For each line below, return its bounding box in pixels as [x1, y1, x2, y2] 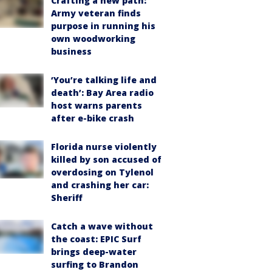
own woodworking [51, 32, 135, 44]
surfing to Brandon [51, 258, 138, 270]
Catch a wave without [51, 220, 153, 232]
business [51, 45, 92, 57]
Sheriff [51, 191, 83, 203]
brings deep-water [51, 245, 137, 257]
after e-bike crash [51, 112, 134, 124]
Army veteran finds [51, 7, 141, 19]
